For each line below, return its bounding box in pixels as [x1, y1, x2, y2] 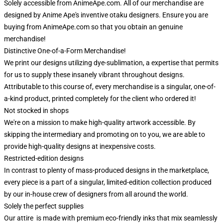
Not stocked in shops [4, 107, 69, 114]
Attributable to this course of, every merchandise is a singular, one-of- [4, 83, 216, 91]
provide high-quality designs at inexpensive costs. [4, 142, 156, 150]
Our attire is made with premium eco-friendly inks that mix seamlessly [4, 214, 218, 222]
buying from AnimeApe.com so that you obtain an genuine [4, 23, 183, 31]
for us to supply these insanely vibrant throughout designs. [4, 71, 185, 79]
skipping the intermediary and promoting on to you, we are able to [4, 130, 205, 138]
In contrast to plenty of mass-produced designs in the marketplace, [4, 166, 209, 174]
